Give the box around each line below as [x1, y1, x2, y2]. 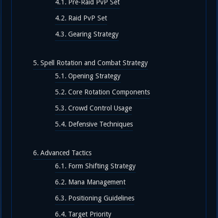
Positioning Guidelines [68, 194, 135, 202]
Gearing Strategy [68, 30, 119, 38]
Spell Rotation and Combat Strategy [40, 59, 148, 67]
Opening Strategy [68, 72, 121, 80]
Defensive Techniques [68, 120, 133, 128]
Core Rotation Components [68, 88, 150, 96]
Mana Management [68, 178, 126, 186]
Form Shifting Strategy [68, 162, 136, 170]
